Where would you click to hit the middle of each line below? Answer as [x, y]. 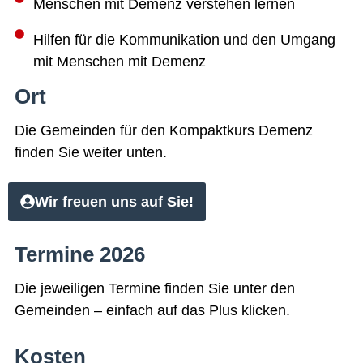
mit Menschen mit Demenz [120, 62]
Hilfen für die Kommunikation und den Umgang [184, 40]
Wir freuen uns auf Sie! [114, 201]
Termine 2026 [80, 254]
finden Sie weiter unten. [91, 153]
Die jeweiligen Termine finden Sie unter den [155, 288]
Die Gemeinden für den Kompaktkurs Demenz [164, 131]
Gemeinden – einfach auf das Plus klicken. [152, 310]
